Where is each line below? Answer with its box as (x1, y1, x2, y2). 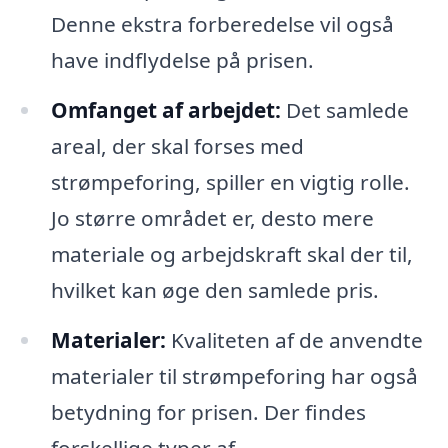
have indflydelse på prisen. (50, 46, 314, 75)
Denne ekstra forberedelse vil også (50, 10, 394, 39)
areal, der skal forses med (50, 132, 304, 161)
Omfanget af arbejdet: (50, 96, 281, 125)
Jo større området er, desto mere (50, 204, 374, 233)
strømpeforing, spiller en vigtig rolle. (50, 168, 410, 197)
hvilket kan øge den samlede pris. (50, 276, 379, 305)
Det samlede (280, 96, 409, 125)
